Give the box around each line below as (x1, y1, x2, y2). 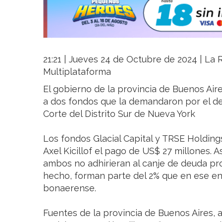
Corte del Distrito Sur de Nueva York (43, 108, 195, 119)
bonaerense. (43, 182, 96, 193)
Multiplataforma (43, 66, 111, 77)
